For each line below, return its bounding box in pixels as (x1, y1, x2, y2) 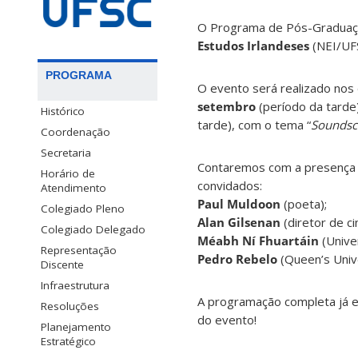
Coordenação (41, 124, 110, 139)
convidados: (197, 177, 262, 194)
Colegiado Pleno (41, 201, 125, 216)
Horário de (41, 165, 95, 181)
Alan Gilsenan (197, 214, 280, 231)
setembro (197, 98, 256, 115)
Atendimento (41, 180, 106, 195)
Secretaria (41, 145, 91, 160)
